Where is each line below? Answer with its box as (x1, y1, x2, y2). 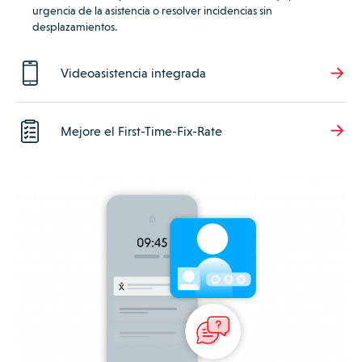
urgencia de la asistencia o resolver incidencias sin (32, 4, 272, 18)
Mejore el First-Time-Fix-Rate (61, 123, 222, 139)
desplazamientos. (32, 20, 117, 34)
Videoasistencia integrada (61, 65, 206, 82)
